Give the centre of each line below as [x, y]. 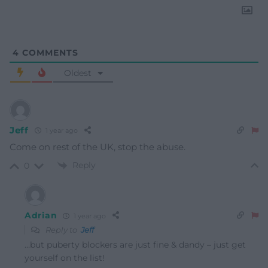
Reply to [62, 230]
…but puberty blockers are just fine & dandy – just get [135, 245]
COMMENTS [49, 52]
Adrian [41, 216]
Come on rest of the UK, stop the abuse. [98, 147]
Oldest [77, 73]
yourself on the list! [65, 258]
